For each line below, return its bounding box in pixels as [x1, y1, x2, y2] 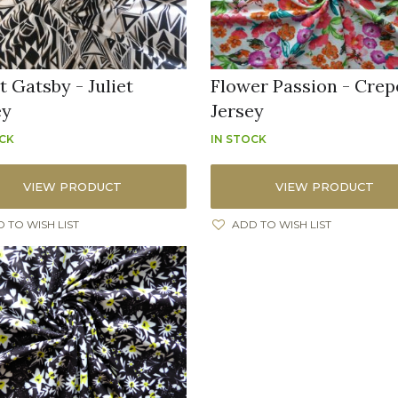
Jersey [211, 99, 265, 123]
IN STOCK [211, 132, 267, 147]
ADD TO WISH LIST [232, 218, 332, 232]
